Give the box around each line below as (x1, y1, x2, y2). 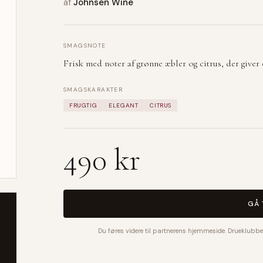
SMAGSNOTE (63, 41, 106, 49)
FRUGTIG (69, 101, 97, 109)
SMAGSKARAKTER (63, 85, 123, 93)
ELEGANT (109, 101, 139, 109)
